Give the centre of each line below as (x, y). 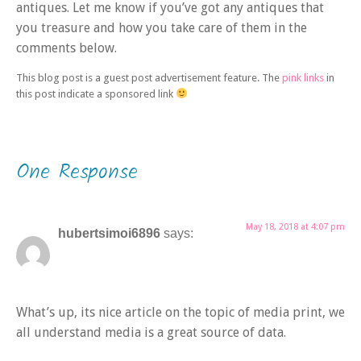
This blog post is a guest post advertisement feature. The (149, 77)
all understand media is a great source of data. (151, 332)
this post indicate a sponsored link (96, 93)
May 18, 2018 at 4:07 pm (295, 227)
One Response (77, 173)
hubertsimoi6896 (109, 234)
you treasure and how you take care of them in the (162, 28)
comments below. (66, 48)
